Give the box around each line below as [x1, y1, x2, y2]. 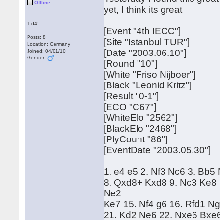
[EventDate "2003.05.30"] [104, 145, 211, 155]
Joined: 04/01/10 [27, 48, 66, 54]
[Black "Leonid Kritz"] [104, 80, 192, 90]
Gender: [27, 55, 48, 60]
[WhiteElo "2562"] [104, 112, 178, 123]
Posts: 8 [27, 34, 46, 40]
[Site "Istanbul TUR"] [104, 37, 190, 47]
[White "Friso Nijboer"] [104, 69, 196, 80]
